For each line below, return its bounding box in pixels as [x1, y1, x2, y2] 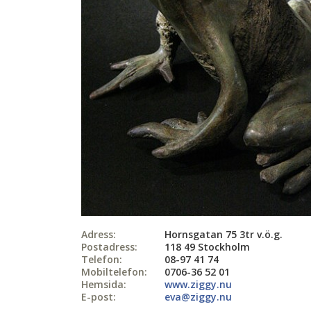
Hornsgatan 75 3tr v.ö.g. [165, 228, 283, 241]
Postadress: [81, 240, 137, 253]
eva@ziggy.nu [165, 290, 232, 303]
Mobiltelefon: [81, 265, 147, 278]
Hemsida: [81, 278, 126, 291]
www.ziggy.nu [165, 278, 232, 291]
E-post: [81, 290, 116, 303]
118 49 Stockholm [165, 240, 250, 253]
